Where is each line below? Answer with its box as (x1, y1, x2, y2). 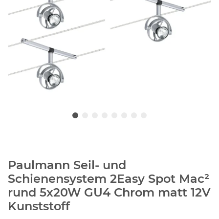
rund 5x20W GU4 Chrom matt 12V (8, 185, 211, 200)
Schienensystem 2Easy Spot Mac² (8, 172, 209, 186)
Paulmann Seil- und (8, 158, 126, 173)
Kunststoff (8, 199, 70, 214)
